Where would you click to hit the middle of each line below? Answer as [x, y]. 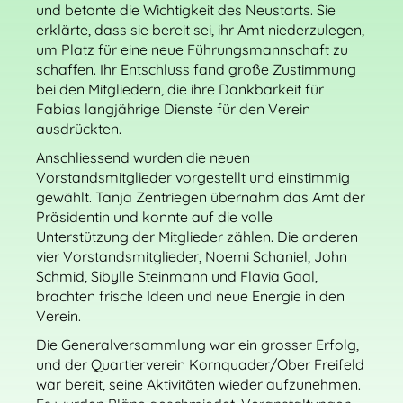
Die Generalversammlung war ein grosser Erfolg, [197, 345]
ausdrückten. [79, 129]
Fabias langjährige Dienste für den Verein [173, 109]
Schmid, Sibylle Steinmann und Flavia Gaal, [177, 276]
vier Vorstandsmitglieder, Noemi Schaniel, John [192, 256]
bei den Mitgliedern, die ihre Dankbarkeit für [180, 89]
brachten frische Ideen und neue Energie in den [190, 296]
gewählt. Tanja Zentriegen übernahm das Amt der [201, 197]
